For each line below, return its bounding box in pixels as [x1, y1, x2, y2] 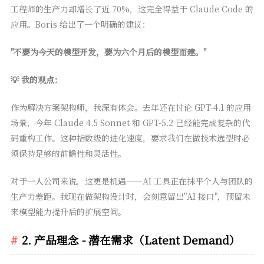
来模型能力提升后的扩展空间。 [10, 206, 126, 218]
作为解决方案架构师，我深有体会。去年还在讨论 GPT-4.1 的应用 [10, 101, 251, 114]
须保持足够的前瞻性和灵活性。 [10, 147, 126, 160]
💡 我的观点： [10, 74, 62, 86]
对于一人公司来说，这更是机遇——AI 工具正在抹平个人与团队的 [10, 175, 253, 187]
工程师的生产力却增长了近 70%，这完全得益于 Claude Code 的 [10, 3, 253, 15]
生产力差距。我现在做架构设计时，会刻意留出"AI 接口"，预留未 [10, 190, 250, 203]
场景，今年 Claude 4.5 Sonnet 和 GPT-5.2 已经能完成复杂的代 [10, 117, 250, 129]
